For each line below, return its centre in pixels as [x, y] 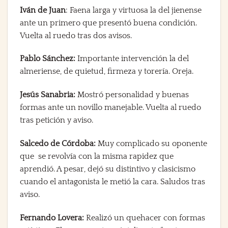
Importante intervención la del [132, 59]
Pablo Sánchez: [48, 59]
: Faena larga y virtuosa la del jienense [134, 10]
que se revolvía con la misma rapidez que [97, 156]
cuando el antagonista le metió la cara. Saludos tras [112, 181]
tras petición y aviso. [56, 120]
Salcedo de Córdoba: [58, 143]
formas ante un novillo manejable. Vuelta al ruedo [110, 108]
